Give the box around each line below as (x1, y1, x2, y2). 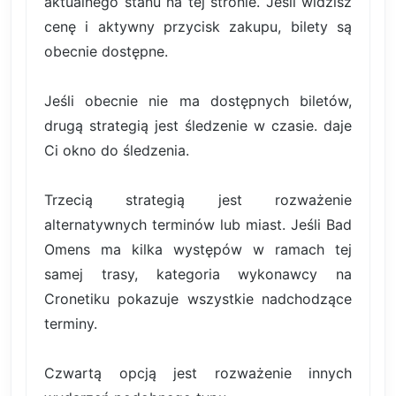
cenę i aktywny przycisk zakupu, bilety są (44, 18, 352, 36)
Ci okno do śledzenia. (44, 141, 189, 160)
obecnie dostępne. (44, 42, 168, 61)
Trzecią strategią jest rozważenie (44, 191, 352, 209)
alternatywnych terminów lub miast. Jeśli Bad (44, 216, 352, 234)
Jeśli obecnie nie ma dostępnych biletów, (44, 92, 352, 110)
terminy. (44, 315, 97, 333)
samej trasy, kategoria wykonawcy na (44, 265, 352, 284)
